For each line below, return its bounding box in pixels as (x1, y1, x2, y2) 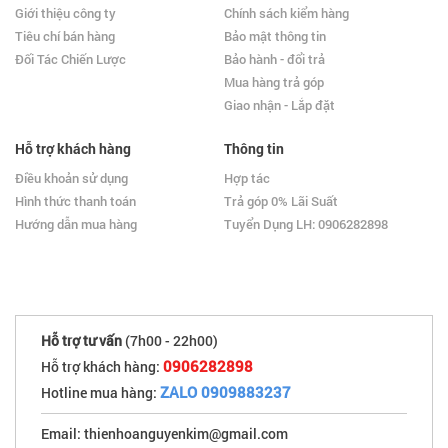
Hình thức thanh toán (15, 191, 136, 210)
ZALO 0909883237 (160, 381, 291, 402)
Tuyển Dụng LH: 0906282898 (224, 214, 388, 233)
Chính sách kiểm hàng (224, 3, 349, 22)
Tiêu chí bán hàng (15, 26, 115, 45)
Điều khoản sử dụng (15, 168, 128, 187)
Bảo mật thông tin (224, 26, 326, 45)
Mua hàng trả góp (224, 72, 324, 91)
